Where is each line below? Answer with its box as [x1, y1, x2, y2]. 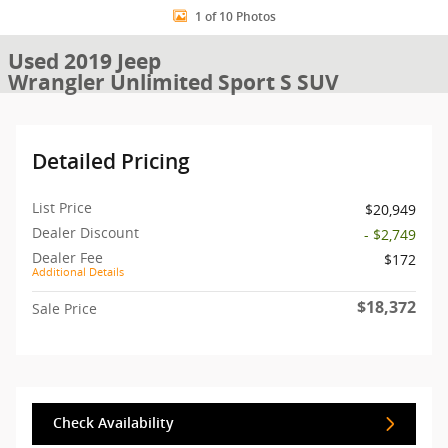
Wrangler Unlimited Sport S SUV [8, 68, 339, 97]
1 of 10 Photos [194, 9, 276, 24]
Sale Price [32, 299, 97, 318]
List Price [32, 198, 92, 217]
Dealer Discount [32, 223, 139, 242]
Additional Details [32, 265, 124, 279]
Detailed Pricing [32, 149, 190, 174]
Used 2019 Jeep [8, 47, 161, 76]
